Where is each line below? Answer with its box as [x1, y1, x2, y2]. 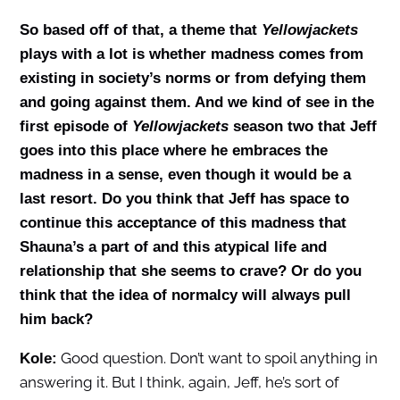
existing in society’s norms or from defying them [19, 70, 366, 87]
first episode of [19, 118, 132, 136]
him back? [19, 311, 93, 329]
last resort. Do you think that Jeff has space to [19, 190, 349, 208]
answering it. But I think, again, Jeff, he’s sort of [19, 373, 339, 392]
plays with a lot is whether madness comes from [19, 46, 363, 63]
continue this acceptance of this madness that [19, 214, 346, 232]
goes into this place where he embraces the [19, 142, 328, 160]
